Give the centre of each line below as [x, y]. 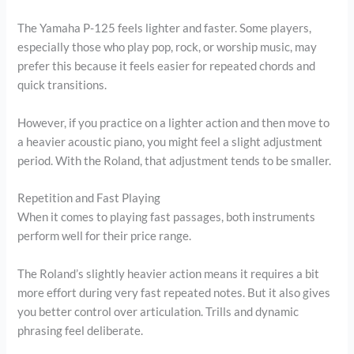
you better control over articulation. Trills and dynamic [158, 311]
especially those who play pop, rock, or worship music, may [168, 47]
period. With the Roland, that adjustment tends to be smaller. [175, 160]
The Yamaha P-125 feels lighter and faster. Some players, [165, 28]
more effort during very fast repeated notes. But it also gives [174, 292]
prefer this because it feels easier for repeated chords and [167, 66]
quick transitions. [62, 85]
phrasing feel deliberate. [81, 330]
